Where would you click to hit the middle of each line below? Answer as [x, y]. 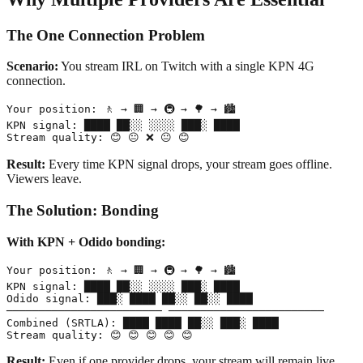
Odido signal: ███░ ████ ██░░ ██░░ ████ [130, 298]
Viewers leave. [44, 179]
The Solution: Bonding [83, 210]
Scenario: [32, 66]
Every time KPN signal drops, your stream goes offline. [189, 164]
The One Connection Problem [106, 35]
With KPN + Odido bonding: [86, 241]
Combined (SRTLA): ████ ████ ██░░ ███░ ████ [143, 322]
